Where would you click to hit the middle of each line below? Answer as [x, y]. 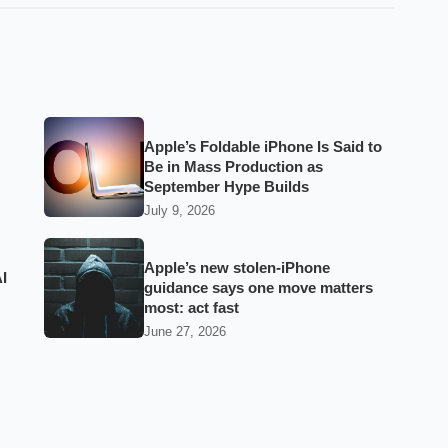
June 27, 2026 [185, 331]
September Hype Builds [226, 187]
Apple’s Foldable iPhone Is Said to [263, 147]
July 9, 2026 [179, 210]
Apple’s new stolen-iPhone [237, 267]
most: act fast [191, 307]
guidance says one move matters [258, 287]
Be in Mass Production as [233, 167]
